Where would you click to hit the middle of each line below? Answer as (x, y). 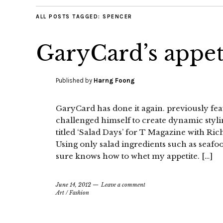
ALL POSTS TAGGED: (69, 17)
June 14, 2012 (73, 185)
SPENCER (117, 17)
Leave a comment (123, 185)
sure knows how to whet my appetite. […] (134, 156)
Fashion (79, 193)
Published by (75, 80)
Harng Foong (114, 80)
